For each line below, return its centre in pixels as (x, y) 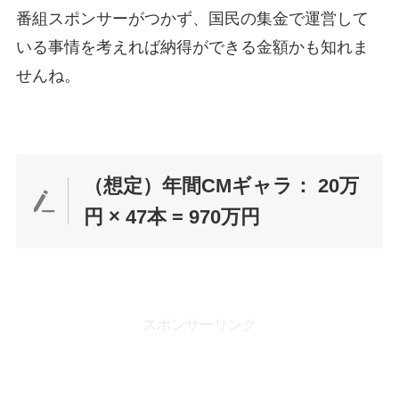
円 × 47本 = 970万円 (172, 216)
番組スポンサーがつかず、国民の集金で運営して (192, 19)
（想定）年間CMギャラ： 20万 (222, 185)
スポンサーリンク (199, 325)
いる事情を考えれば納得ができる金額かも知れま (192, 48)
